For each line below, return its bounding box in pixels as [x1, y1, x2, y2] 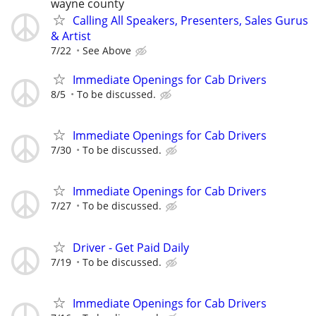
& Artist [51, 28, 91, 44]
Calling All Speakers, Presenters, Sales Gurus [73, 12, 308, 28]
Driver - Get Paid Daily [73, 239, 189, 255]
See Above [83, 43, 131, 57]
